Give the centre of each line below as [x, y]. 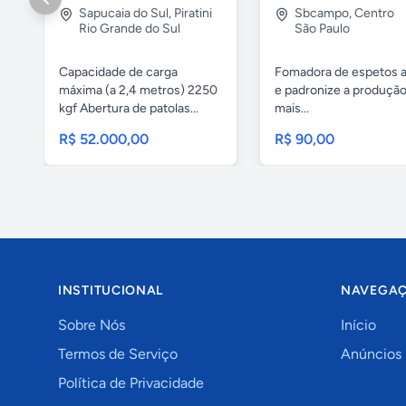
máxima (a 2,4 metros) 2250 [138, 90]
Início [358, 324]
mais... [292, 108]
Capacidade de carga [118, 72]
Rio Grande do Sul [130, 28]
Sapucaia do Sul [124, 13]
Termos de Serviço [118, 353]
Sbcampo [322, 13]
